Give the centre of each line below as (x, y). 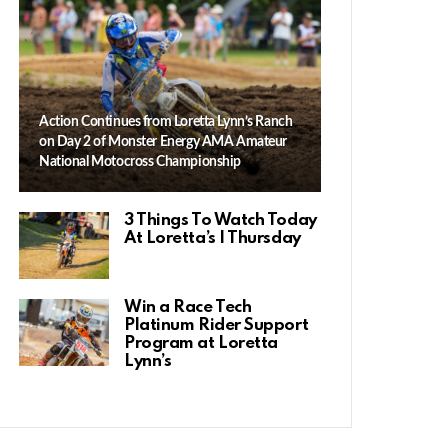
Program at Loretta (201, 343)
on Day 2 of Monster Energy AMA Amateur (163, 141)
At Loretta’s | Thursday (212, 238)
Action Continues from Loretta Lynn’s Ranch (166, 121)
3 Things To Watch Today (220, 220)
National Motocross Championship (141, 161)
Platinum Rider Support (216, 325)
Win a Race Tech (188, 307)
